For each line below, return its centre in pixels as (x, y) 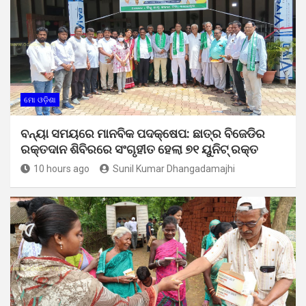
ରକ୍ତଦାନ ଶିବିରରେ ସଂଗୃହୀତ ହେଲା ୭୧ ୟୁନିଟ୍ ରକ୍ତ (139, 149)
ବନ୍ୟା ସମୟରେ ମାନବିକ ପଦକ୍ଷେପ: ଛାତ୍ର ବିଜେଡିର (143, 133)
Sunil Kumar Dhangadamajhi (174, 168)
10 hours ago (61, 168)
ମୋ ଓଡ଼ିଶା (40, 100)
